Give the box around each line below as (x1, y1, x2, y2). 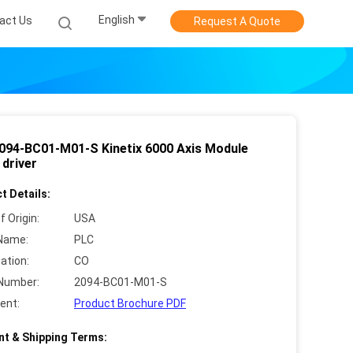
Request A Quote (194, 15, 281, 28)
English (98, 13, 135, 27)
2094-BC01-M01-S (74, 276, 167, 288)
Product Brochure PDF (74, 297, 186, 310)
